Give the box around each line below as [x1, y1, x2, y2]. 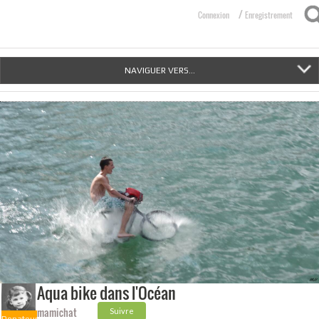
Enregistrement [245, 9, 293, 21]
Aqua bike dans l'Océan [37, 281, 177, 305]
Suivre [110, 306, 135, 316]
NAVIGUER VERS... [124, 66, 195, 75]
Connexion [198, 9, 229, 21]
